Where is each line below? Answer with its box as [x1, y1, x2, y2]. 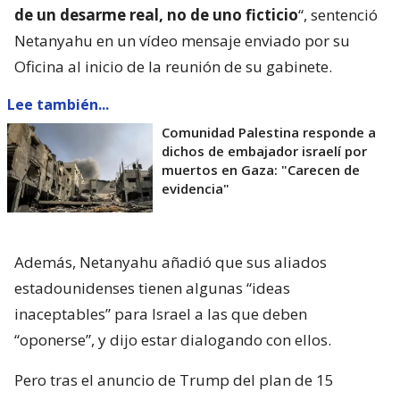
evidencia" [162, 179, 229, 198]
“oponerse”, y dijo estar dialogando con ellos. [14, 329, 331, 351]
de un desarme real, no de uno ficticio [14, 4, 298, 26]
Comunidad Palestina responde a [162, 123, 376, 142]
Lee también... [7, 95, 109, 115]
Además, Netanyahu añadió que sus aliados [14, 252, 327, 273]
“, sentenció [298, 4, 378, 26]
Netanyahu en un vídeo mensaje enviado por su [14, 30, 350, 52]
